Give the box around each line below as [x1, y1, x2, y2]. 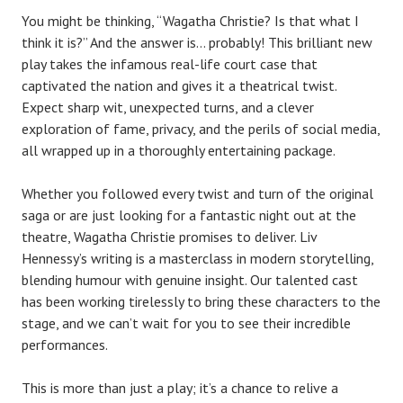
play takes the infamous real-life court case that [22, 54, 318, 73]
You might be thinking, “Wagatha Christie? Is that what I [22, 11, 359, 30]
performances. [22, 335, 108, 354]
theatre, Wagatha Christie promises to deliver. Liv [22, 227, 317, 246]
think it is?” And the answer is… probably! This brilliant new [22, 32, 372, 51]
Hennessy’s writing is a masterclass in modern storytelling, [22, 248, 373, 267]
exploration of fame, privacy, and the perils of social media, [22, 119, 380, 138]
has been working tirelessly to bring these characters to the [22, 291, 381, 310]
